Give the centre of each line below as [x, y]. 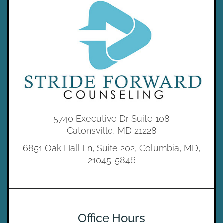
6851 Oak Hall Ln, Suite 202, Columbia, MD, [111, 148]
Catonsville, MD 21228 [111, 131]
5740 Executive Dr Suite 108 [111, 119]
